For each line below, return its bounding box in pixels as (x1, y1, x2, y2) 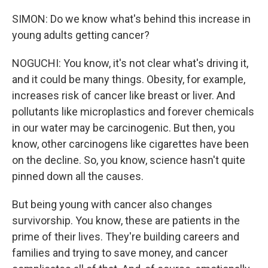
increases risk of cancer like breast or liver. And (12, 89, 235, 102)
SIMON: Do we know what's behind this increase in (12, 13, 251, 25)
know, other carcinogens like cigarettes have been (12, 138, 249, 150)
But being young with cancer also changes (12, 198, 212, 211)
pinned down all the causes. (12, 170, 144, 182)
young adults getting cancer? (12, 29, 150, 41)
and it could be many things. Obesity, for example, (12, 73, 245, 86)
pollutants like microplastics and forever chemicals (12, 105, 254, 118)
